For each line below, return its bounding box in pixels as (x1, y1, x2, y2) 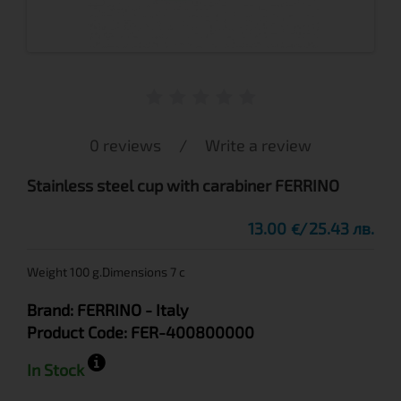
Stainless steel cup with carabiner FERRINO (27, 175, 339, 195)
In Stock (27, 360, 88, 380)
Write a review (205, 135, 311, 155)
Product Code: (27, 322, 131, 342)
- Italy (145, 300, 189, 320)
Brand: (27, 300, 77, 320)
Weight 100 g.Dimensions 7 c (27, 264, 185, 279)
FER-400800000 (131, 322, 254, 342)
